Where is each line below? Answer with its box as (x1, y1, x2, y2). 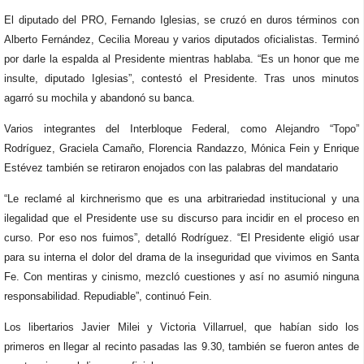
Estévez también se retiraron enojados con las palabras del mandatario (4, 162, 338, 174)
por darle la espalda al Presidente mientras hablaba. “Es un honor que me (4, 53, 359, 65)
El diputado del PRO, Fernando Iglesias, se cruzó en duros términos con (4, 14, 359, 26)
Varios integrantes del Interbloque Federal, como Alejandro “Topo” (4, 123, 359, 135)
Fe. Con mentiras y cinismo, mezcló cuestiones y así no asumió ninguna (4, 271, 359, 283)
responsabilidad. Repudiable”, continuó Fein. (4, 290, 212, 302)
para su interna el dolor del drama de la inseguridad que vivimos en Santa (4, 251, 359, 263)
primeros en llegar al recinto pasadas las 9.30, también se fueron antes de (4, 340, 359, 353)
